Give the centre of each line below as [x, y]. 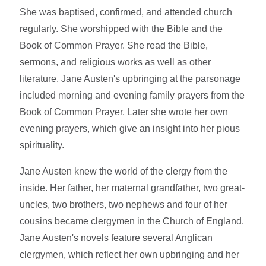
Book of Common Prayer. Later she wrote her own [124, 112]
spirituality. [42, 145]
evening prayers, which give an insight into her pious [130, 128]
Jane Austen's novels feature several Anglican [116, 237]
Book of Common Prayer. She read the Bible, [114, 45]
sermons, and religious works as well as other [115, 62]
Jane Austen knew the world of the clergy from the [124, 171]
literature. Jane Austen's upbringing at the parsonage [130, 78]
